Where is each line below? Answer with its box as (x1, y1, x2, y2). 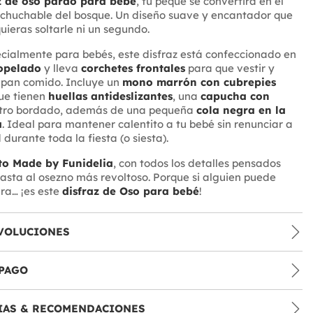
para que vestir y (184, 61, 275, 75)
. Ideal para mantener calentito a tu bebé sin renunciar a (1, 117, 293, 131)
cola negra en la (196, 103, 286, 117)
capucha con (200, 89, 270, 103)
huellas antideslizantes (48, 89, 173, 103)
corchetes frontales (80, 61, 185, 75)
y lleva (41, 61, 81, 75)
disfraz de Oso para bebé (61, 184, 199, 198)
